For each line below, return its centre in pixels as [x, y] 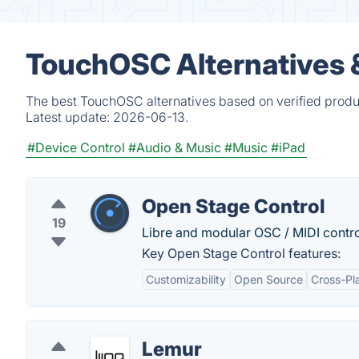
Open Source [268, 279]
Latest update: [69, 117]
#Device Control [76, 147]
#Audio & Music [175, 147]
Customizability [186, 279]
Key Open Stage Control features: [241, 253]
